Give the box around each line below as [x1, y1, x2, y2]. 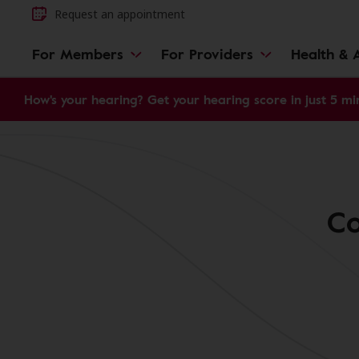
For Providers [161, 42, 253, 64]
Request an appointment [54, 6, 185, 22]
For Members [32, 42, 123, 64]
